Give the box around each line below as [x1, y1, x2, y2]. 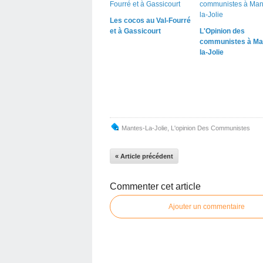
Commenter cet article [110, 181, 201, 191]
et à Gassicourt [110, 26, 161, 35]
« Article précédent [115, 152, 173, 160]
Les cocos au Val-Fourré [110, 16, 191, 25]
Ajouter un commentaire [168, 202, 245, 211]
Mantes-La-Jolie [122, 124, 167, 131]
